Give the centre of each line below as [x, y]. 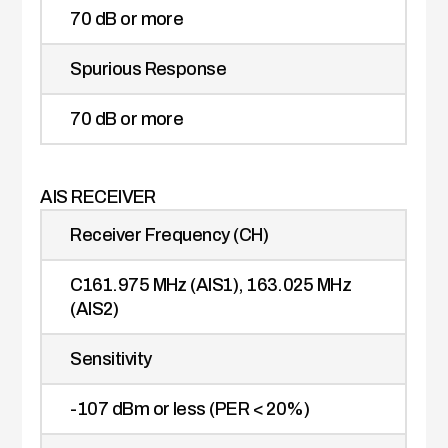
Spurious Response [148, 69]
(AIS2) [94, 309]
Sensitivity [111, 359]
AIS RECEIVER [98, 197]
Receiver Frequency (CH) [169, 235]
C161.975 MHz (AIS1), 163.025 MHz [211, 285]
